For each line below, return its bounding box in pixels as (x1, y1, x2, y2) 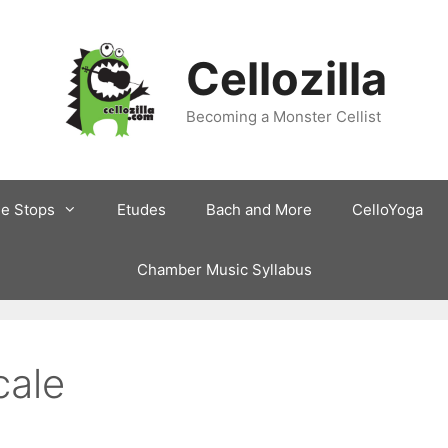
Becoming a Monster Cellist (186, 107, 382, 126)
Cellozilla (186, 51, 388, 106)
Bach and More (206, 200, 312, 219)
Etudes (117, 200, 166, 219)
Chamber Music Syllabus (136, 260, 312, 279)
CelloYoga (352, 200, 423, 219)
